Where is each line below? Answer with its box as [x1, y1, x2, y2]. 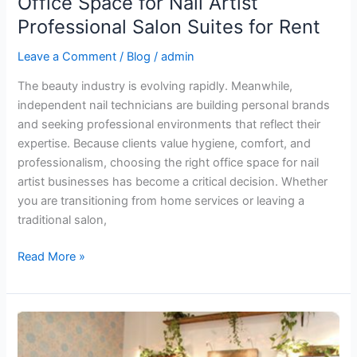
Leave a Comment [18, 49, 117, 64]
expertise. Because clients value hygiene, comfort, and [18, 136, 312, 151]
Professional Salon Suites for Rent [18, 14, 321, 38]
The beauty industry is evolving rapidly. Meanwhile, [18, 79, 293, 94]
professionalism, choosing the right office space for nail [18, 155, 320, 171]
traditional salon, [18, 213, 108, 228]
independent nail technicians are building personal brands [18, 98, 331, 113]
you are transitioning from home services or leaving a [18, 194, 305, 209]
